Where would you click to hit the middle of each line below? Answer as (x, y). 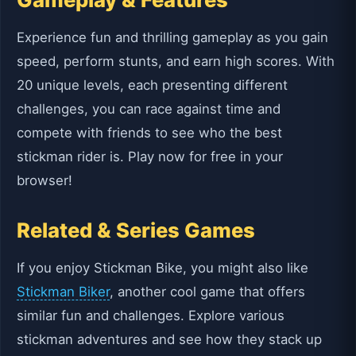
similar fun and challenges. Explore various (151, 315)
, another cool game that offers (207, 291)
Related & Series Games (136, 230)
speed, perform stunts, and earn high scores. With (176, 61)
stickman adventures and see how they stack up (169, 339)
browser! (44, 180)
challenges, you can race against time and (149, 108)
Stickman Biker (63, 291)
